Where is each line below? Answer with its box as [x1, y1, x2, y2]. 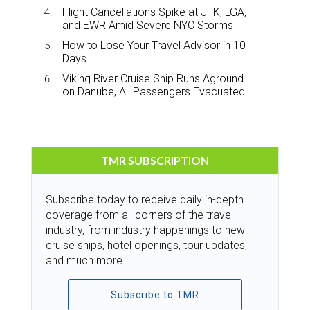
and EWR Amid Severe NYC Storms [62, 18, 233, 32]
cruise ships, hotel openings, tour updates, [46, 238, 247, 252]
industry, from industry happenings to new [46, 223, 245, 237]
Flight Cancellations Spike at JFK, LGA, [62, 5, 246, 19]
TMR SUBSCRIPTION [101, 153, 209, 167]
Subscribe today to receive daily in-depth [46, 192, 244, 206]
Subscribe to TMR [110, 289, 199, 300]
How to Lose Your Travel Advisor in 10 [62, 38, 246, 52]
